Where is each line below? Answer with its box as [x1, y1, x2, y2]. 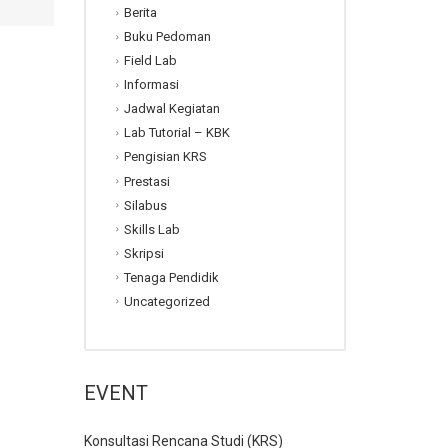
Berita [123, 5, 157, 21]
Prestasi [123, 173, 170, 189]
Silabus [123, 197, 167, 213]
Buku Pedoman [123, 29, 211, 45]
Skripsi [123, 245, 164, 261]
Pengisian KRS [123, 149, 207, 165]
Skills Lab [123, 221, 180, 237]
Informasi [123, 77, 179, 93]
